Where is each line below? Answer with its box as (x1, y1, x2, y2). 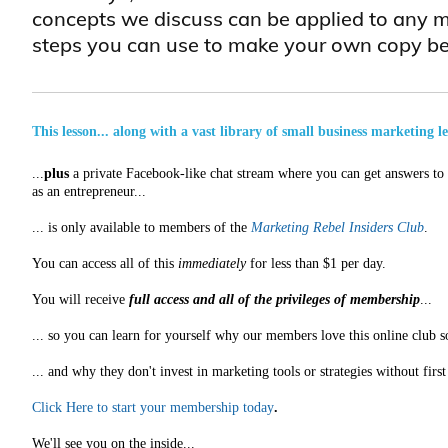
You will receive (32, 292, 129, 307)
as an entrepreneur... (32, 184, 146, 199)
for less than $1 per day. (246, 256, 386, 271)
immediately (178, 256, 246, 271)
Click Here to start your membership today (32, 400, 274, 415)
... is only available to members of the (32, 220, 251, 235)
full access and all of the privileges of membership (129, 292, 420, 307)
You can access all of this (32, 256, 178, 271)
